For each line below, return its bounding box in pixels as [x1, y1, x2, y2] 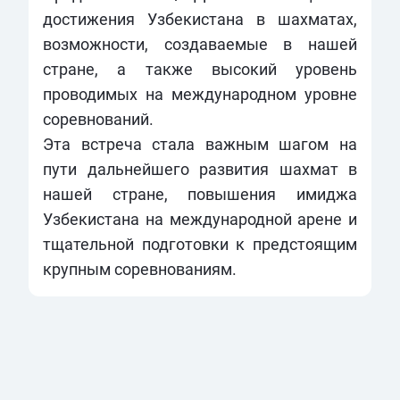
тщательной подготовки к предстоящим [43, 234, 357, 254]
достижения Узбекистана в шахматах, [43, 9, 357, 29]
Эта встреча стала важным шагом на [43, 134, 357, 154]
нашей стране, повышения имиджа [43, 184, 357, 204]
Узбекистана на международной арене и [43, 209, 357, 229]
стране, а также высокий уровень [43, 59, 357, 79]
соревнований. [43, 109, 154, 129]
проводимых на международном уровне [43, 84, 357, 104]
